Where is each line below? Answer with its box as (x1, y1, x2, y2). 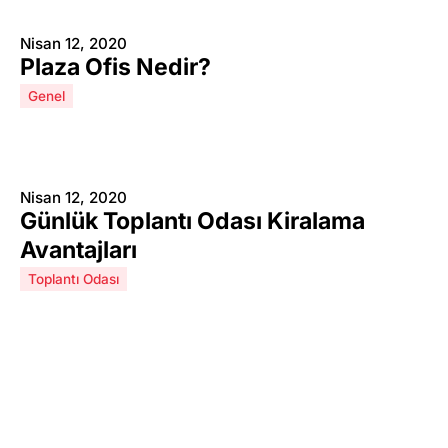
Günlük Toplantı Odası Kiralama (20, 207, 365, 235)
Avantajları (20, 236, 137, 264)
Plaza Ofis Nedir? (20, 53, 211, 81)
